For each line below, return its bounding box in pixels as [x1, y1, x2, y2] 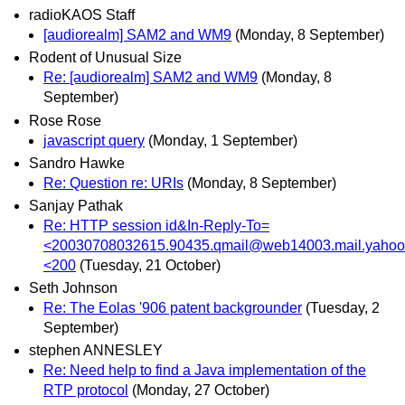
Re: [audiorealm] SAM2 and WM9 [43, 70, 258, 86]
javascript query [43, 132, 145, 148]
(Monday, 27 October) [132, 382, 269, 399]
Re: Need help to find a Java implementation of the [43, 363, 366, 379]
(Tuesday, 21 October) [80, 257, 221, 273]
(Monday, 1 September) [148, 132, 297, 148]
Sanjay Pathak [29, 197, 123, 213]
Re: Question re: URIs [43, 174, 184, 191]
